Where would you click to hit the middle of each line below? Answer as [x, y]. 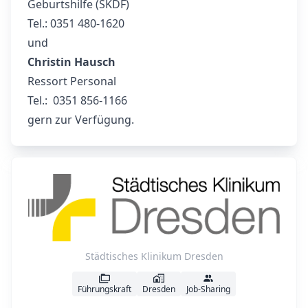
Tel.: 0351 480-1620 [76, 23]
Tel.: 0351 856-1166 [77, 100]
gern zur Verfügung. [81, 120]
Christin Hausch [71, 62]
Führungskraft [104, 289]
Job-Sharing [208, 289]
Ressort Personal [72, 81]
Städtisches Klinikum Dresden [154, 256]
